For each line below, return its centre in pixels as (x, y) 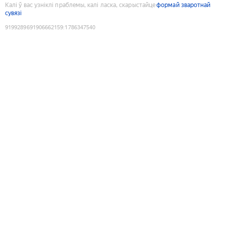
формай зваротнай (184, 5)
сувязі (14, 13)
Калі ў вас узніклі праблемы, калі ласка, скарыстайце (80, 5)
